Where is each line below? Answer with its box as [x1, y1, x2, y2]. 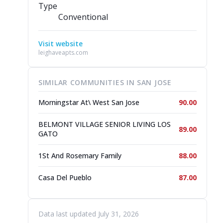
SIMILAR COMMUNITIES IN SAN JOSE [38, 78, 172, 87]
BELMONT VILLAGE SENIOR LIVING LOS [38, 119, 171, 129]
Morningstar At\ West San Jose [38, 98, 139, 107]
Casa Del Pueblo [38, 173, 92, 182]
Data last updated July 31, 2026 [38, 209, 139, 219]
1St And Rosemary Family [38, 151, 121, 160]
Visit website [38, 39, 83, 48]
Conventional [58, 11, 108, 22]
